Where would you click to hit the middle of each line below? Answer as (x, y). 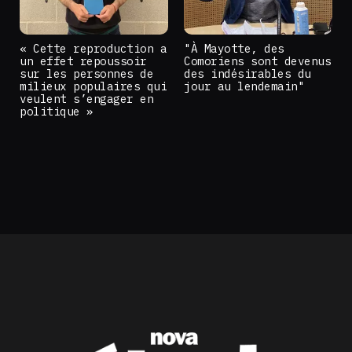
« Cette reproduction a (93, 49)
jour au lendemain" (244, 86)
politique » (57, 112)
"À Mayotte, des (234, 49)
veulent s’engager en (87, 99)
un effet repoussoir (83, 61)
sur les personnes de (87, 74)
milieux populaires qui (93, 86)
